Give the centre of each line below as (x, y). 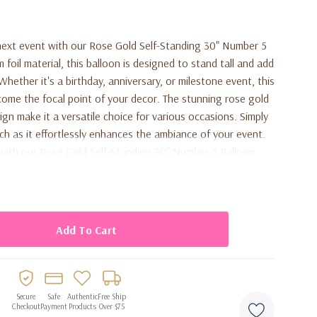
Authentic (82, 296)
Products (82, 306)
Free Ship (111, 296)
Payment (53, 306)
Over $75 (111, 306)
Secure (26, 296)
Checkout (26, 306)
